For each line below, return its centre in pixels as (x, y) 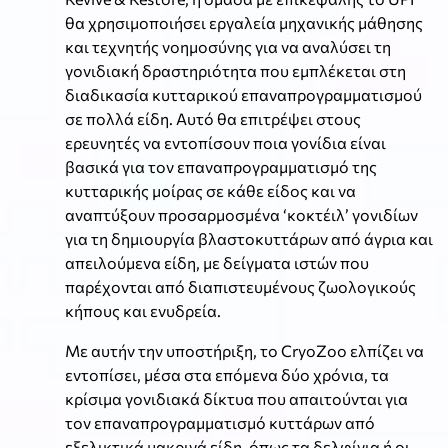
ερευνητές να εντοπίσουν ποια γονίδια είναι (225, 143)
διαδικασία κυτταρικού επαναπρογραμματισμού (243, 95)
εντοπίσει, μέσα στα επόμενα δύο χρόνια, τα (227, 375)
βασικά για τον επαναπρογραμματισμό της (221, 167)
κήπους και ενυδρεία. (143, 311)
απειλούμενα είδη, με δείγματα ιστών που (217, 263)
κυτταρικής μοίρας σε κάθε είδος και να (210, 191)
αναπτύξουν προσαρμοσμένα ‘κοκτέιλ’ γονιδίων (241, 215)
